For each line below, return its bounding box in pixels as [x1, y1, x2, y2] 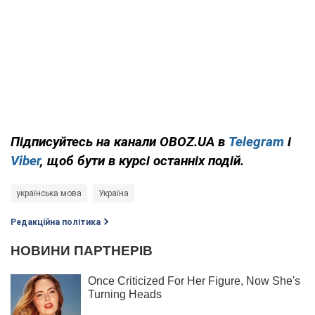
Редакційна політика [11, 217, 101, 227]
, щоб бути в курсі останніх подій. [40, 152, 244, 169]
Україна [98, 188, 129, 198]
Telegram [229, 133, 284, 150]
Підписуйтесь [11, 133, 93, 150]
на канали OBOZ [96, 133, 194, 150]
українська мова [16, 188, 82, 198]
